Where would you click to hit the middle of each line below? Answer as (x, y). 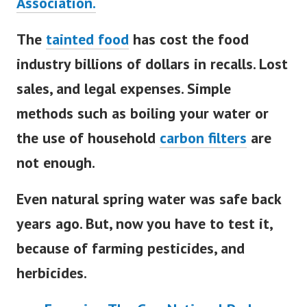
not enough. (56, 163)
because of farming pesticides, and (131, 248)
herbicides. (52, 273)
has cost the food (189, 39)
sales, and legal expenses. (100, 89)
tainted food (87, 39)
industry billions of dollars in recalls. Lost (152, 64)
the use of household (88, 138)
